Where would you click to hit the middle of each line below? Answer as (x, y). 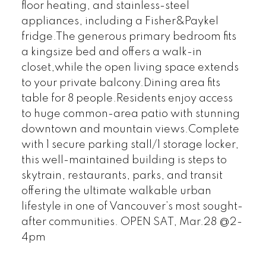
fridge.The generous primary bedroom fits (129, 37)
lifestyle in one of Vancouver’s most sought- (132, 207)
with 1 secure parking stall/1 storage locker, (130, 145)
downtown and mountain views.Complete (130, 130)
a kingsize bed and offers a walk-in (111, 53)
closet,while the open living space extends (130, 68)
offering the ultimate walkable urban (116, 191)
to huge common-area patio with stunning (130, 114)
